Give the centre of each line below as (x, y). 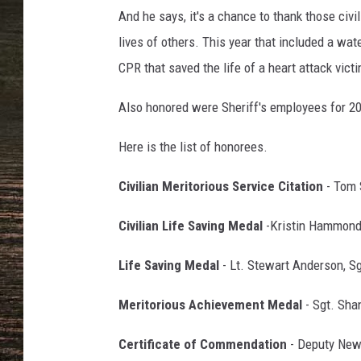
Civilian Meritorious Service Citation (221, 186)
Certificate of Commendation (203, 344)
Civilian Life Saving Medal (191, 226)
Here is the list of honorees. (193, 147)
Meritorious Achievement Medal (210, 305)
